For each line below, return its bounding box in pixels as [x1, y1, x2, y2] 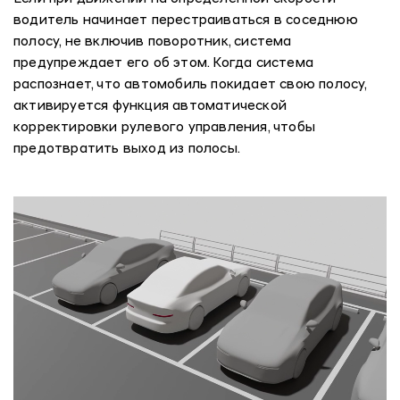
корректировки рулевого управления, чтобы [13, 121, 316, 135]
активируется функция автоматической [13, 99, 287, 113]
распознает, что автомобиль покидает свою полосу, [13, 78, 367, 92]
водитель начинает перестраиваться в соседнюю [13, 13, 358, 28]
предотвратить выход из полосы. [13, 142, 240, 156]
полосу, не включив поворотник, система [13, 35, 292, 49]
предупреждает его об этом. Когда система [13, 56, 314, 71]
